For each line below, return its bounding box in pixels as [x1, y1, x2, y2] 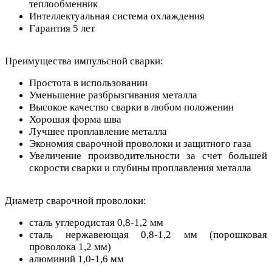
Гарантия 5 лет [29, 22, 95, 35]
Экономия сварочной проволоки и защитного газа [29, 138, 251, 150]
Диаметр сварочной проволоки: [5, 195, 146, 207]
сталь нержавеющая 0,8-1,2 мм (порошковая [29, 229, 267, 241]
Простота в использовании [29, 77, 148, 89]
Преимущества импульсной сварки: [5, 55, 163, 67]
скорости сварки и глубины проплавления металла [29, 162, 251, 174]
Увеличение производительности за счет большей [29, 150, 267, 162]
